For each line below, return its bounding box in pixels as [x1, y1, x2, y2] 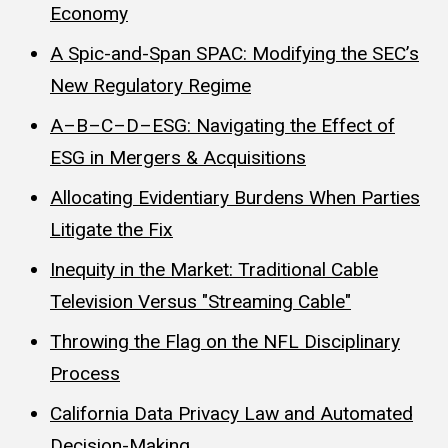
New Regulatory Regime [50, 73, 251, 97]
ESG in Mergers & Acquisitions [50, 145, 306, 169]
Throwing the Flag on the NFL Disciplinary [50, 329, 400, 353]
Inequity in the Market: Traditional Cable [50, 257, 378, 281]
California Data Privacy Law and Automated [50, 401, 413, 425]
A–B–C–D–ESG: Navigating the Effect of [50, 113, 395, 137]
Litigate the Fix [50, 217, 173, 241]
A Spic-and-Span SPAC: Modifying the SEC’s [50, 41, 419, 65]
